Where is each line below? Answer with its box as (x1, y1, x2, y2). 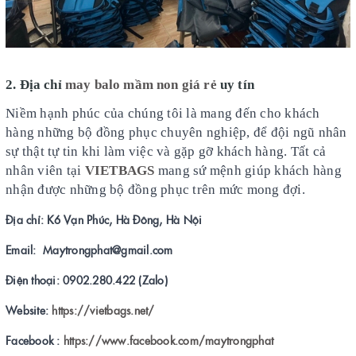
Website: (6, 301, 52, 318)
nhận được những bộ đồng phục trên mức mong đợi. (6, 181, 305, 197)
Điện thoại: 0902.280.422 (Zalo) (6, 271, 168, 288)
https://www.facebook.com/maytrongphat (63, 331, 273, 348)
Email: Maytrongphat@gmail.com (6, 241, 173, 257)
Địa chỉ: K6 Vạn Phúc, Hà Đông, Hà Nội (6, 211, 203, 227)
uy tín (219, 76, 254, 92)
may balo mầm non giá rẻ (64, 76, 220, 92)
